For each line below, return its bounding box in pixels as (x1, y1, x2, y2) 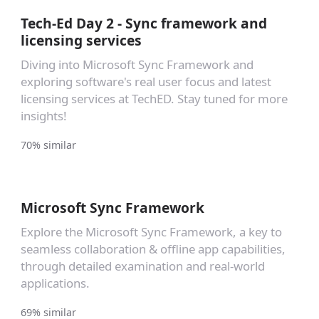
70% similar (20, 137, 76, 152)
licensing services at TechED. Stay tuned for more (20, 90, 288, 107)
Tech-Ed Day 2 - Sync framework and (20, 13, 267, 33)
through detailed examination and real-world (20, 257, 265, 274)
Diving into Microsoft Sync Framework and (20, 56, 253, 73)
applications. (20, 274, 90, 291)
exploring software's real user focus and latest (20, 73, 271, 90)
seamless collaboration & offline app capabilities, (20, 240, 286, 257)
